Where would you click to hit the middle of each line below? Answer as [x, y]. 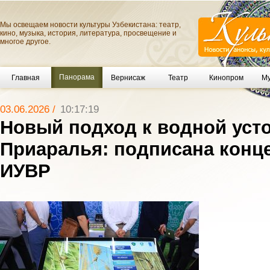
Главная [26, 77]
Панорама [77, 77]
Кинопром [226, 77]
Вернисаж [128, 77]
